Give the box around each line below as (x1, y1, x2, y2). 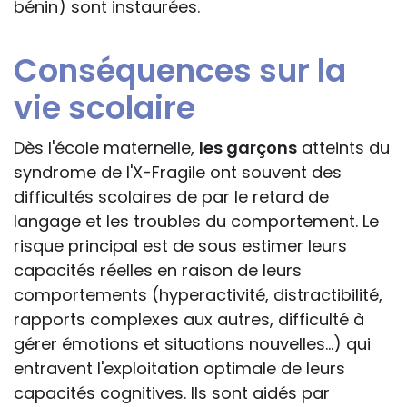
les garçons (199, 136, 297, 160)
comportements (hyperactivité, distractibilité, (14, 283, 382, 307)
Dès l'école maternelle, (14, 136, 199, 160)
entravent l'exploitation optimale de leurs (14, 357, 345, 381)
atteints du (297, 136, 390, 160)
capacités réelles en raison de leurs (14, 259, 302, 283)
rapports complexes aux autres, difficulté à (14, 308, 364, 332)
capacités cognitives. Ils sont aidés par (14, 382, 330, 405)
